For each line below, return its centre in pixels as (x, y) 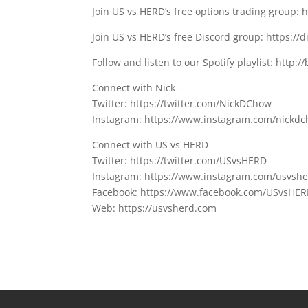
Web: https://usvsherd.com (155, 208)
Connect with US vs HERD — (157, 145)
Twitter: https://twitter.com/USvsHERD (180, 161)
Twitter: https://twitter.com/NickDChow (182, 103)
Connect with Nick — (140, 88)
